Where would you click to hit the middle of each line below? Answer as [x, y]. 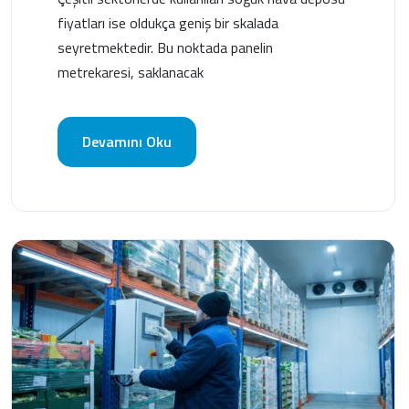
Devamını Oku [127, 141]
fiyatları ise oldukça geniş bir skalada [168, 22]
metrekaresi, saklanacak [131, 72]
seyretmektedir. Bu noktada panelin [165, 47]
